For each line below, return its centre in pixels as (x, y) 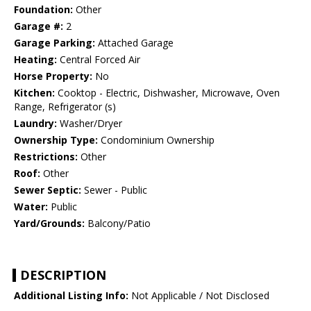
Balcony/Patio (118, 224)
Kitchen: (34, 93)
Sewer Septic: (48, 190)
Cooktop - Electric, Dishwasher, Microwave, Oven (167, 93)
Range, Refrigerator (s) (65, 107)
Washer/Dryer (90, 124)
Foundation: (43, 10)
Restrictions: (46, 157)
